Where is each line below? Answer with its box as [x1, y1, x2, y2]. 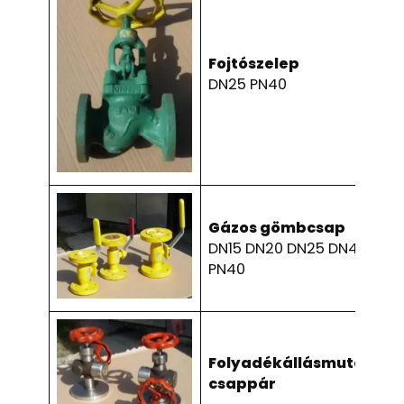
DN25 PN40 [208, 73, 288, 95]
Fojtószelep [208, 52, 300, 74]
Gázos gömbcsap [208, 216, 346, 238]
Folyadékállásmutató [208, 352, 382, 373]
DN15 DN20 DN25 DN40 [208, 237, 368, 259]
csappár [208, 372, 277, 394]
